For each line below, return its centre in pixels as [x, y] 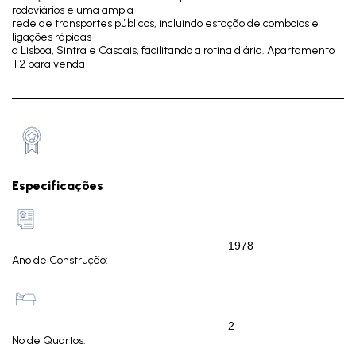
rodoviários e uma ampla [73, 10]
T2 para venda [48, 64]
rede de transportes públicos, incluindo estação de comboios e [165, 23]
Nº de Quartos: [49, 341]
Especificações [58, 186]
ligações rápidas [52, 37]
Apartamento [300, 50]
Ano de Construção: [60, 260]
